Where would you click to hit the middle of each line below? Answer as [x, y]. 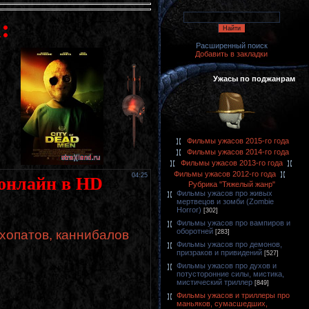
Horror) [189, 210]
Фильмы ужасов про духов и [227, 266]
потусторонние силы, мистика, [230, 274]
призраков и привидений [219, 252]
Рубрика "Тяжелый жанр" [231, 184]
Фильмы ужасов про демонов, [229, 244]
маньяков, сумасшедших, [222, 303]
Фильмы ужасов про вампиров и [233, 223]
